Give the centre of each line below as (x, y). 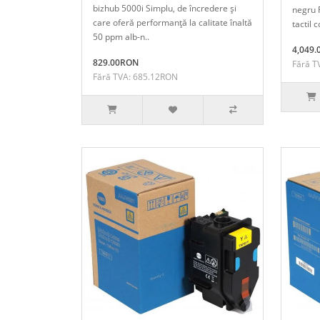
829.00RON (116, 62)
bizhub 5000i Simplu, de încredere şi (165, 8)
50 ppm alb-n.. (121, 36)
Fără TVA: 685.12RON (135, 76)
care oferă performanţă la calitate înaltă (172, 22)
